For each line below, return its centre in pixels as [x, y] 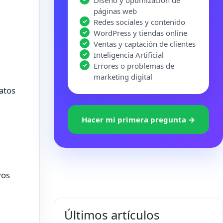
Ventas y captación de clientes [145, 44]
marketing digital [123, 77]
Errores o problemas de [134, 66]
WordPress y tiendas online [140, 33]
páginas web [115, 11]
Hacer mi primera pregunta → [138, 119]
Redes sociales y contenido [139, 22]
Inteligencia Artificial [129, 55]
